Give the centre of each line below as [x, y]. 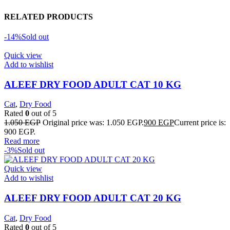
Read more [22, 141]
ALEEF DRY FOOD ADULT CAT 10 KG [93, 84]
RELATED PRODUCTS [49, 16]
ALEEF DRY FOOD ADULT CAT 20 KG [93, 198]
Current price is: [200, 123]
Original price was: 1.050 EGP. [93, 123]
